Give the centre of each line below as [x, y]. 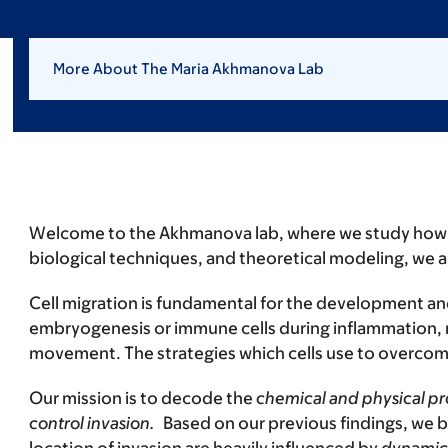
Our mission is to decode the [142, 398]
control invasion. [95, 423]
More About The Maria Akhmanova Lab [188, 68]
